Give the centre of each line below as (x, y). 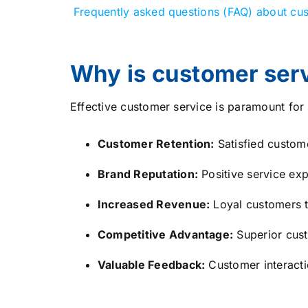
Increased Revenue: (154, 204)
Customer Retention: (156, 144)
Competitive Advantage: (165, 234)
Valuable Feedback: (151, 265)
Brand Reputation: (147, 174)
